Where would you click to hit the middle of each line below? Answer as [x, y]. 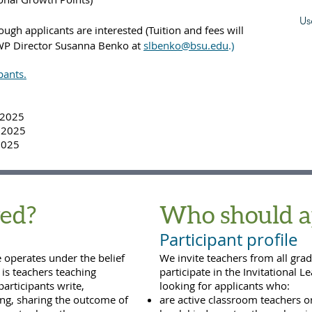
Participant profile [228, 240]
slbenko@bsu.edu [186, 45]
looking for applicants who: [225, 286]
